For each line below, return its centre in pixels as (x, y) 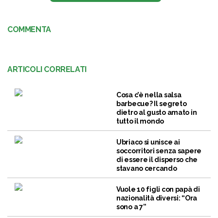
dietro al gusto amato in (157, 113)
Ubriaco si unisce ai (148, 142)
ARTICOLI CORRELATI (47, 70)
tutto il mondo (140, 121)
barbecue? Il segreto (152, 104)
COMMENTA (29, 30)
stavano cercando (147, 169)
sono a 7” (131, 207)
